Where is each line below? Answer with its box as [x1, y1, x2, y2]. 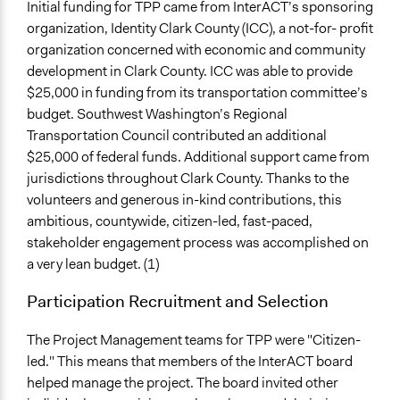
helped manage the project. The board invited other [27, 373, 338, 393]
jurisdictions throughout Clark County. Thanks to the [27, 168, 349, 187]
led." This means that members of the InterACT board [27, 352, 353, 371]
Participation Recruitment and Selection [27, 288, 329, 312]
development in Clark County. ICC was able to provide [27, 61, 353, 80]
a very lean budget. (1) [27, 254, 159, 273]
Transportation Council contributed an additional [27, 125, 327, 145]
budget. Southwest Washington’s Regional [27, 104, 287, 123]
